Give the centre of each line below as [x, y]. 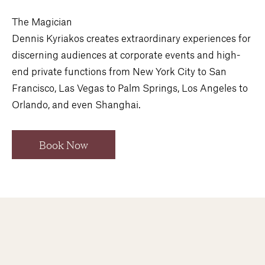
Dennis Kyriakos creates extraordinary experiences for [131, 38]
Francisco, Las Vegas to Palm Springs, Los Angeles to [130, 87]
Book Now [64, 144]
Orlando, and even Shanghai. [76, 104]
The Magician [42, 21]
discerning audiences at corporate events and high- [126, 54]
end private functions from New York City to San [119, 71]
